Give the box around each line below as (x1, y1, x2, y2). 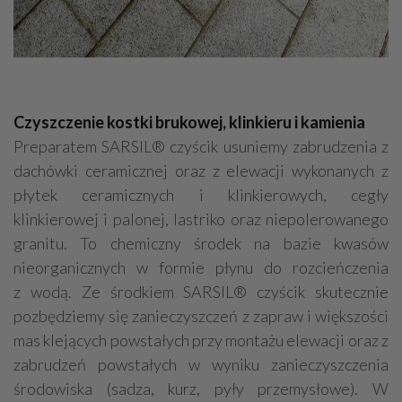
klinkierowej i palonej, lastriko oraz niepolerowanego (13, 208, 389, 229)
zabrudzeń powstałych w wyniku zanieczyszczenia (13, 354, 389, 374)
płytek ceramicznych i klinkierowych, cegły (13, 184, 389, 205)
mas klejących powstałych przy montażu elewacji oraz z (13, 329, 389, 350)
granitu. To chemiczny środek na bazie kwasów (13, 232, 389, 253)
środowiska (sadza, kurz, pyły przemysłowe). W (13, 378, 389, 398)
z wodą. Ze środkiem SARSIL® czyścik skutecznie (13, 281, 389, 301)
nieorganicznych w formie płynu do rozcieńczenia (13, 257, 389, 277)
